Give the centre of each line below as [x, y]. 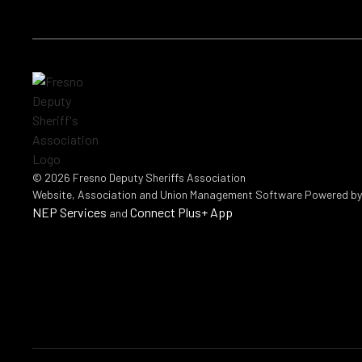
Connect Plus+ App [182, 212]
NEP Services [70, 212]
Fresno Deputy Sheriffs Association [160, 177]
